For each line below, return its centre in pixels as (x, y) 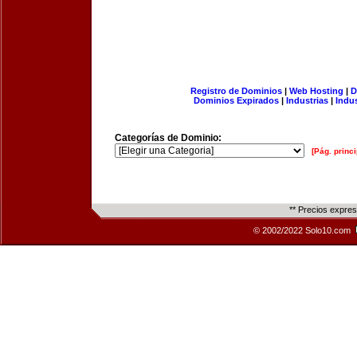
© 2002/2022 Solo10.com (303, 230)
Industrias (307, 100)
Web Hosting (316, 91)
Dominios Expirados (236, 100)
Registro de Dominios (236, 91)
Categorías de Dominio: (168, 138)
